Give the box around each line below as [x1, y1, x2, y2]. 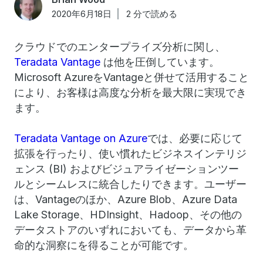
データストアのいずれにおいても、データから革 [14, 224, 247, 236]
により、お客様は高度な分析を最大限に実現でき [14, 86, 247, 99]
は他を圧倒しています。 [103, 56, 220, 68]
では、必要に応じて [147, 132, 242, 144]
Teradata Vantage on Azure [14, 132, 147, 144]
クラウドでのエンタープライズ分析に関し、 [14, 41, 225, 53]
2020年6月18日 [52, 8, 112, 19]
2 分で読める [126, 8, 177, 19]
